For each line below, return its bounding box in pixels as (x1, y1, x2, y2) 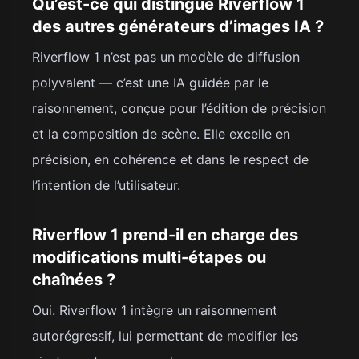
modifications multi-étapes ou (32, 247, 266, 267)
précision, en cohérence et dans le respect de (32, 151, 309, 167)
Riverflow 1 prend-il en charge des (32, 224, 298, 244)
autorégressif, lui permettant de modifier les (32, 327, 298, 344)
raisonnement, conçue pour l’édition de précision (32, 99, 326, 116)
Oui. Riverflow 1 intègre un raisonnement (32, 301, 277, 318)
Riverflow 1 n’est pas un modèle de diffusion (32, 48, 300, 65)
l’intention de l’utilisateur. (32, 176, 180, 193)
